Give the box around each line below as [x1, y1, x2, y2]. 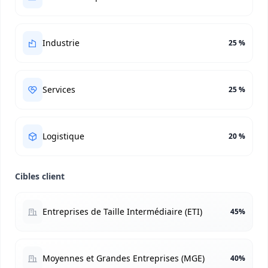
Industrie [42, 37, 80, 48]
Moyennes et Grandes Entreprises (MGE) [42, 252, 205, 264]
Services [42, 84, 75, 95]
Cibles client [15, 170, 65, 182]
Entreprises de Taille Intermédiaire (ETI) [42, 206, 202, 217]
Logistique [42, 130, 84, 142]
